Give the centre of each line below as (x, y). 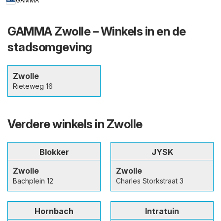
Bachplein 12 (33, 181)
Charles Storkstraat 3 (150, 181)
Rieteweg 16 (33, 86)
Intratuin (162, 211)
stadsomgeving (50, 47)
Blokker (54, 152)
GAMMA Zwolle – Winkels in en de (97, 31)
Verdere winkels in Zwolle (75, 124)
